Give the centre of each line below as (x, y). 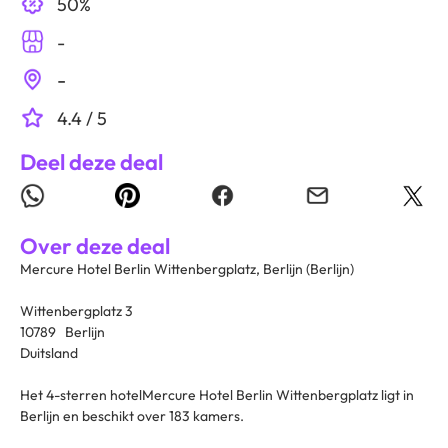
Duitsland (49, 353)
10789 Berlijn (62, 332)
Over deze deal (95, 246)
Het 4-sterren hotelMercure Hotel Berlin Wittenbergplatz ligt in (217, 395)
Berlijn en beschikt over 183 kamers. (132, 416)
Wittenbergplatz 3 (76, 311)
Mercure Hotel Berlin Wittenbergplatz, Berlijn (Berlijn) (187, 269)
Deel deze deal (91, 162)
